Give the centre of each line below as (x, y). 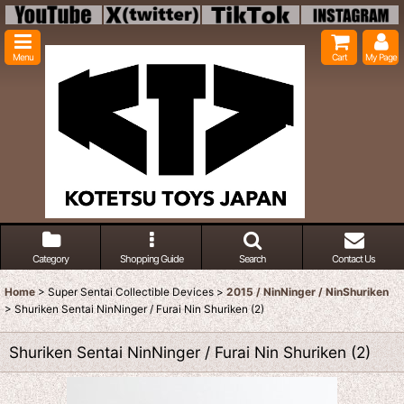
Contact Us (353, 259)
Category (50, 259)
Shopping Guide (151, 259)
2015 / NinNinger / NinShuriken (308, 292)
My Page (381, 57)
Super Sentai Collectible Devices (131, 292)
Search (252, 259)
